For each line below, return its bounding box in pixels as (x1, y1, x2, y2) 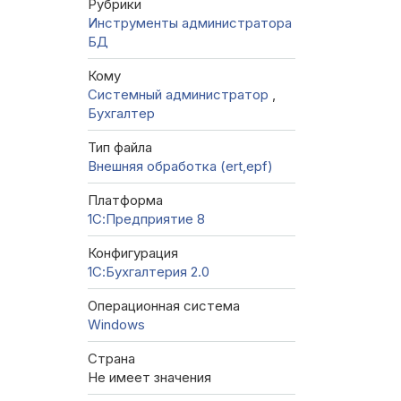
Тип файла (88, 139, 152, 157)
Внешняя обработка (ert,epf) (88, 158, 273, 175)
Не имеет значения (88, 369, 211, 387)
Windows (88, 316, 145, 334)
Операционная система (88, 297, 240, 315)
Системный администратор (88, 86, 272, 104)
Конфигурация (88, 244, 178, 262)
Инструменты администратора (88, 14, 292, 32)
